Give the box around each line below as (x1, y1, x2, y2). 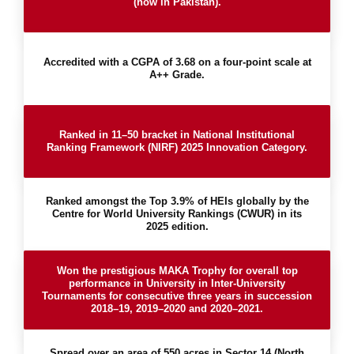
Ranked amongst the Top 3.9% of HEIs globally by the (45, 195, 309, 207)
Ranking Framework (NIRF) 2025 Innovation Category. (47, 141, 307, 153)
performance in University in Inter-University (69, 277, 285, 289)
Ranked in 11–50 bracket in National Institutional (59, 129, 295, 141)
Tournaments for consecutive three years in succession (42, 290, 312, 302)
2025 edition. (145, 220, 209, 232)
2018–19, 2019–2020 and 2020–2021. (91, 303, 263, 314)
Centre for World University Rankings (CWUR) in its (52, 208, 302, 220)
